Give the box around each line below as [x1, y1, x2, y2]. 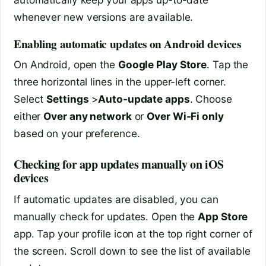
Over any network [43, 110, 132, 123]
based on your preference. [14, 127, 140, 140]
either [14, 110, 44, 123]
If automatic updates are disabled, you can [14, 193, 218, 206]
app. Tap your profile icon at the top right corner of [14, 227, 252, 240]
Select [14, 93, 47, 106]
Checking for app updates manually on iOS [14, 156, 224, 173]
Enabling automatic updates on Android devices [14, 35, 241, 52]
